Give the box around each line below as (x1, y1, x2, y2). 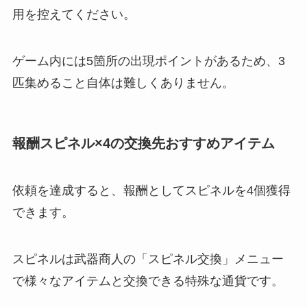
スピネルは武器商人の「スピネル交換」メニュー (12, 252, 284, 267)
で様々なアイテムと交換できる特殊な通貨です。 (12, 274, 284, 288)
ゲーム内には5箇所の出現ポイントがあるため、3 (12, 53, 285, 68)
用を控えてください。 (12, 7, 136, 21)
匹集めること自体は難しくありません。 (12, 75, 234, 90)
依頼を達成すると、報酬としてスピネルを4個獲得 (12, 184, 291, 198)
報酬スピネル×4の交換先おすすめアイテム (12, 135, 275, 151)
